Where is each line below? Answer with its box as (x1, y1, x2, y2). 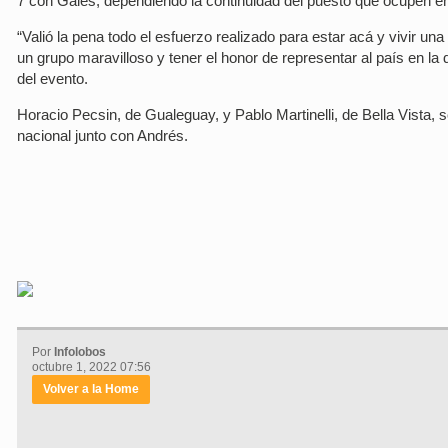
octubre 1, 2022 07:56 (32, 360, 151, 374)
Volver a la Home (43, 382, 139, 396)
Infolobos (54, 345, 106, 359)
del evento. (17, 70, 88, 87)
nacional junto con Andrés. (17, 127, 188, 144)
